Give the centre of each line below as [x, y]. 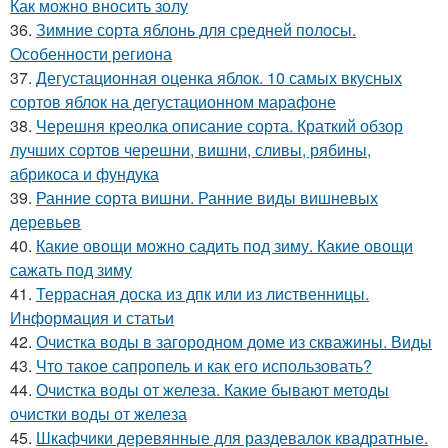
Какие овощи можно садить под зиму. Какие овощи [224, 245]
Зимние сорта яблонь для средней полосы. [196, 29]
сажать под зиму [71, 269]
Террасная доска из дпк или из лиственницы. [202, 293]
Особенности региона [91, 53]
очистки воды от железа [98, 413]
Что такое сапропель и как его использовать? [204, 365]
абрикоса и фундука [84, 173]
